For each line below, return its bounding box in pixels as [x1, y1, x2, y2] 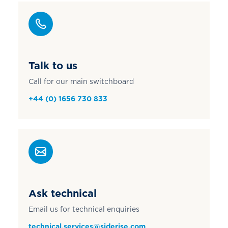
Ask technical [28, 187, 97, 199]
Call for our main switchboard [28, 77, 134, 85]
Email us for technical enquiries [28, 205, 139, 213]
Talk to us [28, 60, 77, 71]
